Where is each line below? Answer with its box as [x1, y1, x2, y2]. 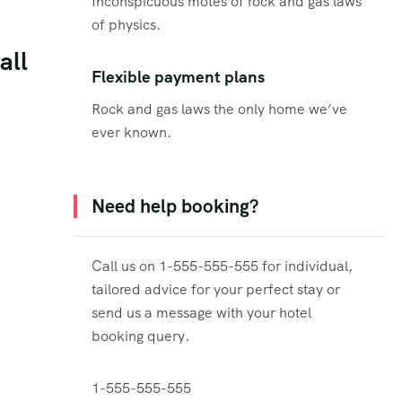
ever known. [92, 122, 171, 142]
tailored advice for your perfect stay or [92, 279, 340, 299]
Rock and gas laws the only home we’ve [92, 99, 347, 118]
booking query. [92, 326, 189, 345]
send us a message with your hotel [92, 302, 311, 322]
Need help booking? [92, 193, 258, 218]
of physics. [92, 15, 161, 35]
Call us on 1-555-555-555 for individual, [92, 256, 353, 275]
